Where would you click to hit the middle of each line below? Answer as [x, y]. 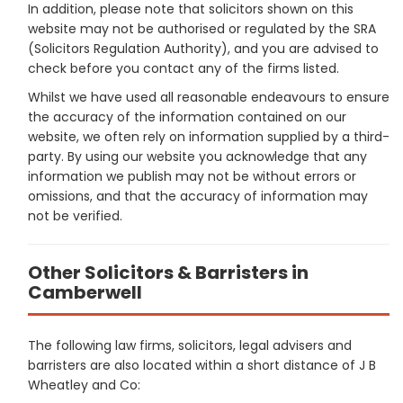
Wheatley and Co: [84, 385]
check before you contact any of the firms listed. [184, 68]
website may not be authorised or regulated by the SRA [202, 28]
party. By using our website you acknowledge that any [197, 156]
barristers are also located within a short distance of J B [202, 365]
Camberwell [85, 292]
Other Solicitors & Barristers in [168, 272]
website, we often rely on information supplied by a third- [209, 136]
